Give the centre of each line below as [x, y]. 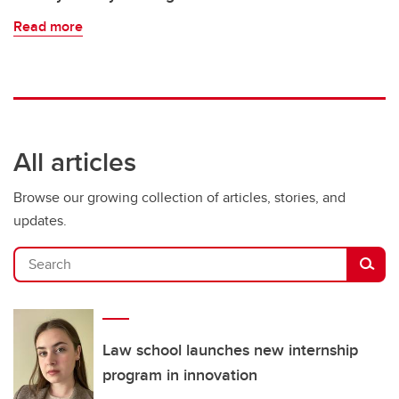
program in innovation [180, 375]
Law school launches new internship [230, 350]
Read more [48, 26]
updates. [40, 220]
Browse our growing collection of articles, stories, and [179, 197]
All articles [75, 161]
